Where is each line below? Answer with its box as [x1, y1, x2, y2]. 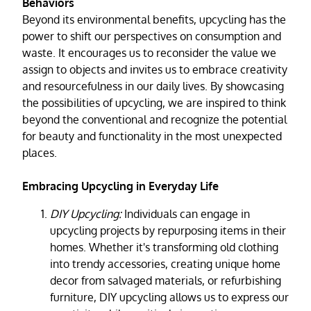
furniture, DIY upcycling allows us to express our [50, 289, 289, 304]
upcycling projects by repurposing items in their [50, 222, 286, 237]
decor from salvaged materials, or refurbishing [50, 272, 281, 287]
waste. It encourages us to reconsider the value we [22, 44, 276, 60]
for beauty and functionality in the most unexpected [22, 128, 282, 143]
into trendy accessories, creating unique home [50, 255, 280, 271]
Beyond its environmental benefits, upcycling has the [22, 11, 286, 26]
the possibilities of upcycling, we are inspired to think [22, 94, 286, 110]
